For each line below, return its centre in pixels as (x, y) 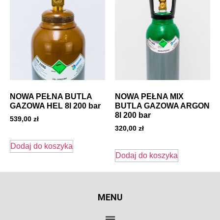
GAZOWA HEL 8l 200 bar (55, 106)
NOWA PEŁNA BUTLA (51, 97)
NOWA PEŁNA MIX (149, 97)
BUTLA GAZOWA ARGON (162, 106)
